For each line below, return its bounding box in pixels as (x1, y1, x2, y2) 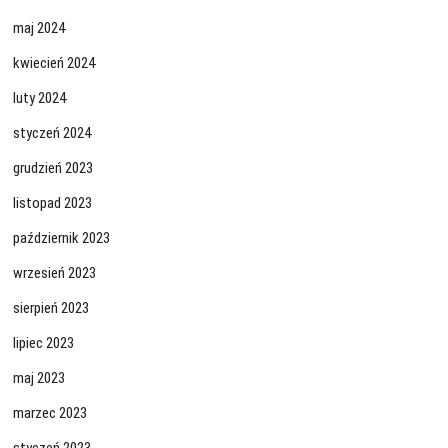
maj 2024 (13, 19, 66, 37)
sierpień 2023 (13, 299, 90, 317)
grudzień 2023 (13, 159, 94, 177)
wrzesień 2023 (13, 264, 97, 282)
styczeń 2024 (13, 124, 92, 142)
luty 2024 (13, 89, 67, 107)
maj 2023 (13, 369, 66, 387)
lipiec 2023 (13, 334, 75, 352)
